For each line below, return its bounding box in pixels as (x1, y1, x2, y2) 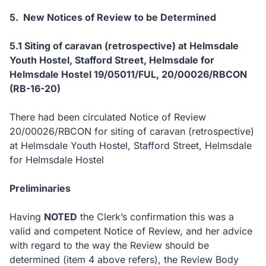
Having (9, 211, 44, 223)
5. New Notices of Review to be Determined (9, 11, 216, 23)
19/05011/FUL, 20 (91, 68, 174, 80)
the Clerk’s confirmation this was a (77, 211, 234, 223)
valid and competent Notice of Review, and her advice (9, 225, 252, 237)
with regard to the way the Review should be (9, 239, 209, 251)
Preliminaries (9, 182, 71, 194)
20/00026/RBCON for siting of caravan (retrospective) (9, 125, 254, 137)
